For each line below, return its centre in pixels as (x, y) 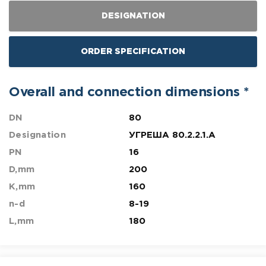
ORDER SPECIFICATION (133, 51)
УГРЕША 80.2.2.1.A (172, 135)
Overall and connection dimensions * (129, 92)
